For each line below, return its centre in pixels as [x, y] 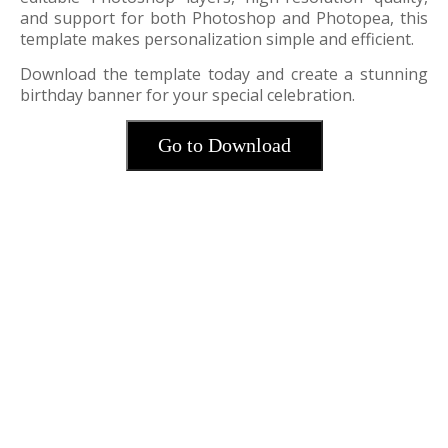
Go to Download [224, 145]
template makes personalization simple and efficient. [217, 39]
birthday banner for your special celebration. [187, 95]
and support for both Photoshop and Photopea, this [224, 18]
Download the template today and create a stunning [224, 74]
